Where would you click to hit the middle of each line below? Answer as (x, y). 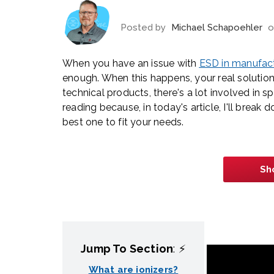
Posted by (144, 27)
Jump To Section (127, 249)
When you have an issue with (131, 64)
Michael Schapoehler (217, 27)
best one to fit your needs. (123, 122)
